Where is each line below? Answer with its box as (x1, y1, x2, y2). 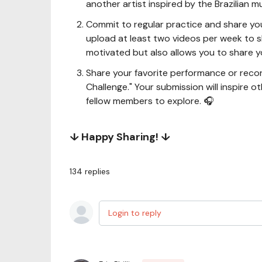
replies (85, 166, 110, 177)
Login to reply (108, 208, 161, 218)
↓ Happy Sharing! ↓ (70, 130, 170, 144)
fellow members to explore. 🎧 (86, 95, 214, 107)
